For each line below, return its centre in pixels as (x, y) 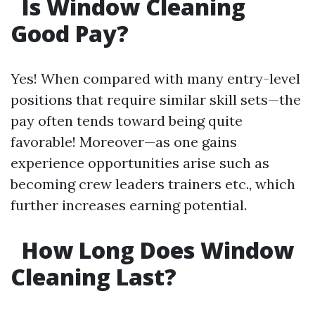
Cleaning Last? (94, 277)
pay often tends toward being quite (127, 121)
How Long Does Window (155, 250)
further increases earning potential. (129, 205)
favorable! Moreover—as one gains (124, 142)
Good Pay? (70, 33)
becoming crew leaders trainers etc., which (153, 184)
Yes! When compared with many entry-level (155, 78)
